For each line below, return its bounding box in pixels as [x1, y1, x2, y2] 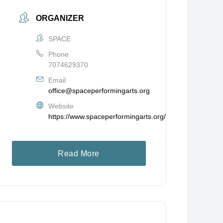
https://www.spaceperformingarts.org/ [48, 112, 166, 120]
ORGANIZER [35, 14, 84, 22]
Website [48, 102, 74, 110]
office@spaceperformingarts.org [48, 87, 150, 95]
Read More [58, 149, 100, 158]
